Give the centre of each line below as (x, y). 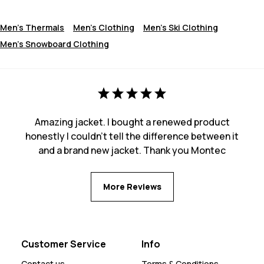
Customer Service (64, 244)
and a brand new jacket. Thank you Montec (132, 150)
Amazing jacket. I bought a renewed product (132, 122)
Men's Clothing (104, 27)
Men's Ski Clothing (181, 27)
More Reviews (132, 186)
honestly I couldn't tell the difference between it (132, 136)
